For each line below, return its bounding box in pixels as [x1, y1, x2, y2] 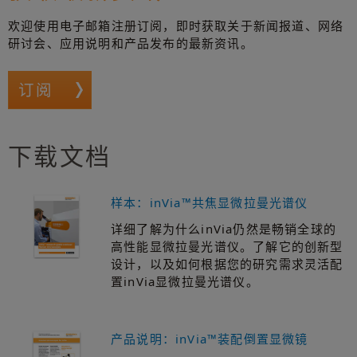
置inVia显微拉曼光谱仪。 [111, 273, 259, 289]
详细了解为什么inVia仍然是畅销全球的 [111, 220, 336, 237]
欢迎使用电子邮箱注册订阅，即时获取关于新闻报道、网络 [8, 18, 344, 34]
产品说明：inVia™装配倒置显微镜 [111, 330, 308, 347]
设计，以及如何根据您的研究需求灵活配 [111, 255, 343, 272]
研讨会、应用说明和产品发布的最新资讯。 [8, 35, 253, 52]
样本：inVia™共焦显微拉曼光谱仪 [111, 194, 308, 210]
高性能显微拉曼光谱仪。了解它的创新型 [111, 237, 343, 254]
